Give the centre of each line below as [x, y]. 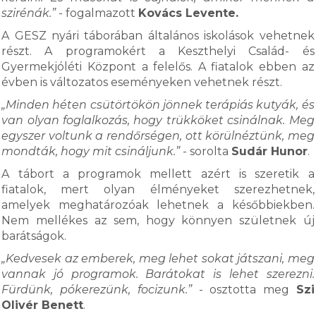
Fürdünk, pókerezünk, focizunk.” [97, 290]
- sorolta [206, 151]
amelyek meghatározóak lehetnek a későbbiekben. [158, 205]
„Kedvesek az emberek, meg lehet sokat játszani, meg [158, 259]
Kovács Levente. [189, 13]
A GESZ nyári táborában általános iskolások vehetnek [158, 36]
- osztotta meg [244, 290]
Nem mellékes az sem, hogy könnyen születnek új [158, 220]
